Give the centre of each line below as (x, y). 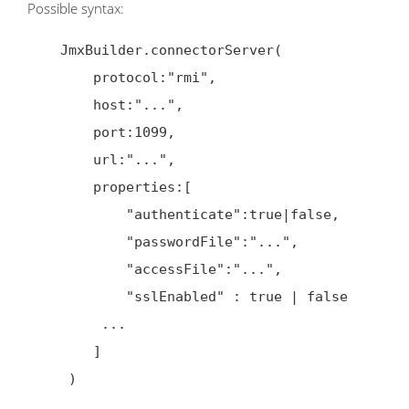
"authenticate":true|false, (77, 214)
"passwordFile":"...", (77, 241)
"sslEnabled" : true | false (77, 296)
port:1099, (60, 132)
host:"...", (60, 105)
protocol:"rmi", (60, 77)
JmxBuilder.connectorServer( (44, 50)
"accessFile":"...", (77, 269)
